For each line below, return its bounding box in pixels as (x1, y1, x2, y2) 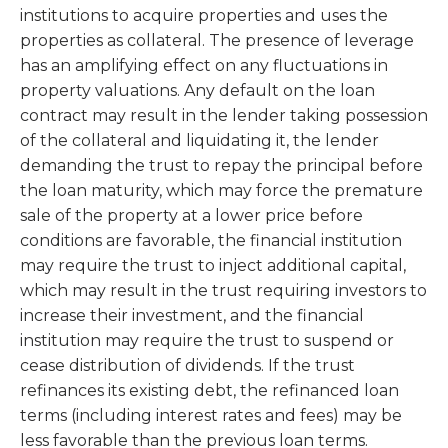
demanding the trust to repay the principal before (20, 155, 423, 175)
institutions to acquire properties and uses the (20, 5, 388, 25)
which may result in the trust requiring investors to (20, 280, 427, 300)
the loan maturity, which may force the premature (20, 180, 423, 200)
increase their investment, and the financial (20, 305, 364, 325)
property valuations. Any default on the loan (20, 80, 375, 100)
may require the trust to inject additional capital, (20, 255, 406, 275)
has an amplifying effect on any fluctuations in (20, 55, 388, 75)
